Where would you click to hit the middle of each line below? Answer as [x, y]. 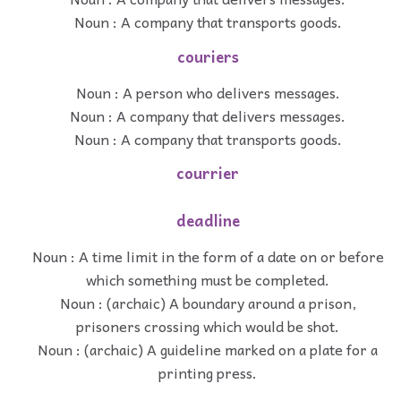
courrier [208, 174]
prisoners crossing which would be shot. [208, 325]
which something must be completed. [208, 279]
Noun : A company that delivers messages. [208, 115]
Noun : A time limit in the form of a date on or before [208, 256]
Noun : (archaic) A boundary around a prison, [208, 302]
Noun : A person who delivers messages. [208, 92]
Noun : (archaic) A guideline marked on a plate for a [208, 349]
